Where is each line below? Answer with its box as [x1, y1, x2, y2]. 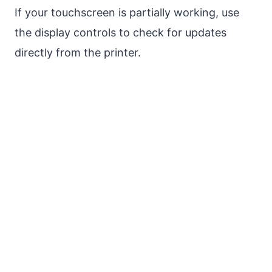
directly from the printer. [15, 46, 141, 59]
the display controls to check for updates [15, 26, 226, 39]
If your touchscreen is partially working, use [15, 6, 239, 19]
